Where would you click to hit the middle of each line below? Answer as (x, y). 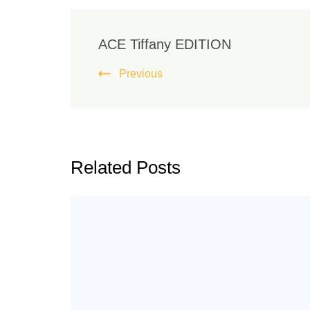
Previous (141, 73)
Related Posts (126, 167)
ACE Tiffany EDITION (165, 44)
